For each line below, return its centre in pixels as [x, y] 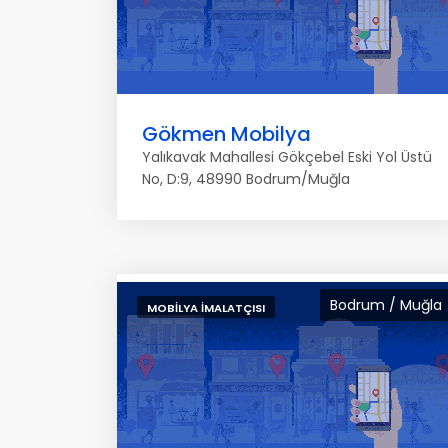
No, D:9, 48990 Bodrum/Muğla [246, 179]
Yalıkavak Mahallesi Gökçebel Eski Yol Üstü [287, 157]
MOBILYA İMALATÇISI [206, 308]
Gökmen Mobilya [226, 134]
